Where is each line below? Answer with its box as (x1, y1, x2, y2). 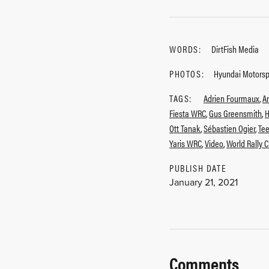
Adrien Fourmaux (204, 91, 259, 105)
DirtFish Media (211, 42, 259, 56)
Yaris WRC (169, 136, 202, 150)
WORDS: (169, 42, 202, 56)
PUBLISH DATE (169, 161, 227, 175)
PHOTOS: (169, 67, 205, 80)
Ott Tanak (169, 121, 201, 135)
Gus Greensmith (209, 106, 262, 120)
